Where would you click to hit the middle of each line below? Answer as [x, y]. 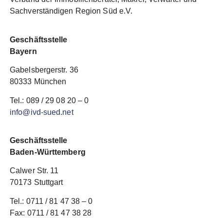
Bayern [23, 51]
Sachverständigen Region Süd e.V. [71, 11]
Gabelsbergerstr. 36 [44, 70]
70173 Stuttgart [36, 182]
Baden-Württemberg [48, 152]
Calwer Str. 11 [34, 171]
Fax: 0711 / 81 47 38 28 [51, 213]
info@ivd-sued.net [42, 112]
